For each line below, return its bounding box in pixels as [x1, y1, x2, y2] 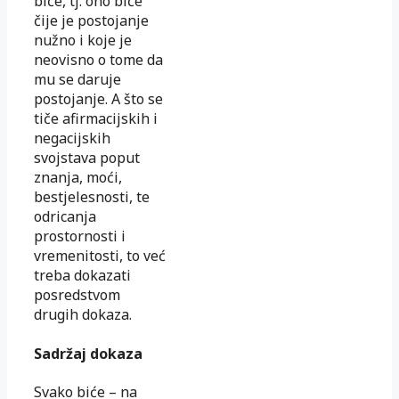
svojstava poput [34, 148, 140, 168]
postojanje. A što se [34, 89, 163, 110]
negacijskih [34, 128, 110, 149]
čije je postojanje [34, 11, 149, 31]
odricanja [34, 207, 96, 227]
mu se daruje [34, 69, 121, 90]
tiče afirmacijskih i [34, 109, 158, 129]
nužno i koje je [34, 30, 132, 51]
